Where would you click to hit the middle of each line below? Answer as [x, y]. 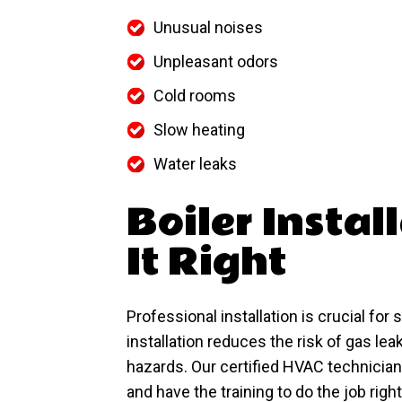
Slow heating [199, 130]
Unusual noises [208, 27]
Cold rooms [195, 96]
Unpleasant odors [216, 61]
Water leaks [195, 164]
